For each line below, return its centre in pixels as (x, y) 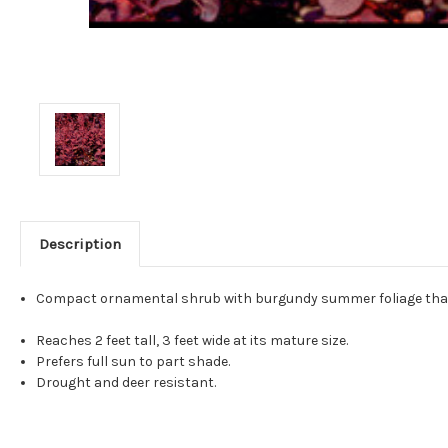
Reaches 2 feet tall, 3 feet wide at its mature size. (192, 340)
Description (79, 243)
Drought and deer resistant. (126, 382)
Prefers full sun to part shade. (133, 361)
